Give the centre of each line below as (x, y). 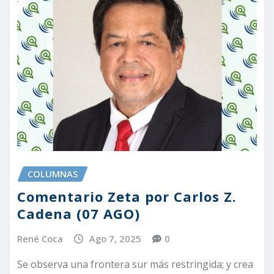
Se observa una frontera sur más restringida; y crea (135, 265)
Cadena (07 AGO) (79, 213)
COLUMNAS (53, 174)
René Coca (40, 238)
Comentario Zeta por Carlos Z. (127, 196)
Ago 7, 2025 (115, 238)
